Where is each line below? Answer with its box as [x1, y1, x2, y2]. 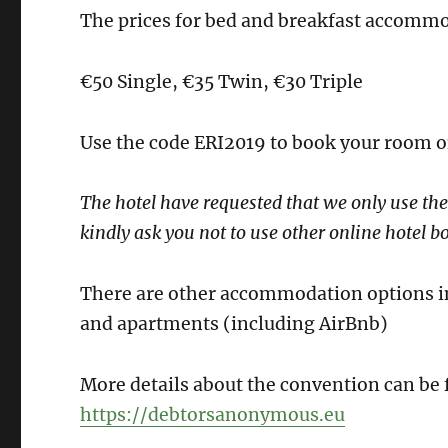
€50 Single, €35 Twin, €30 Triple [80, 70, 364, 93]
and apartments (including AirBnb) [80, 313, 389, 336]
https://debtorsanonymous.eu [80, 404, 346, 427]
